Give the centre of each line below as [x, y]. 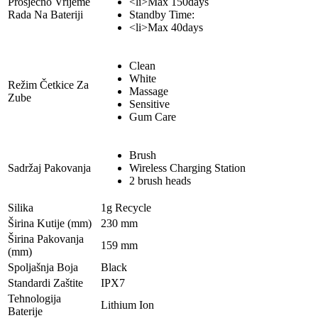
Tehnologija [34, 298]
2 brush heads [160, 180]
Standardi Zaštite [45, 283]
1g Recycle [126, 207]
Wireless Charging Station [187, 168]
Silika [21, 207]
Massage [149, 91]
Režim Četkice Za [48, 84]
